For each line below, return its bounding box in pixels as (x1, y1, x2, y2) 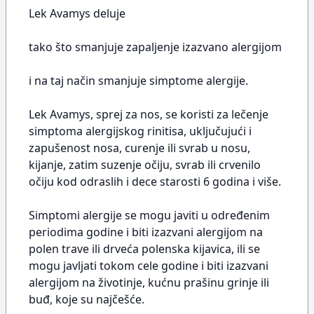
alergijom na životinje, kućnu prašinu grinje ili (29, 275, 269, 290)
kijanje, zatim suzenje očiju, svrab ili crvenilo (29, 157, 261, 172)
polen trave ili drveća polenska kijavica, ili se (29, 241, 260, 257)
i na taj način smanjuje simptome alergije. (29, 73, 248, 88)
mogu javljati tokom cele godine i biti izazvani (29, 258, 268, 273)
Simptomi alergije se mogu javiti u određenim (29, 207, 270, 223)
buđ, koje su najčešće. (29, 292, 144, 307)
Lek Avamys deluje (29, 6, 125, 21)
